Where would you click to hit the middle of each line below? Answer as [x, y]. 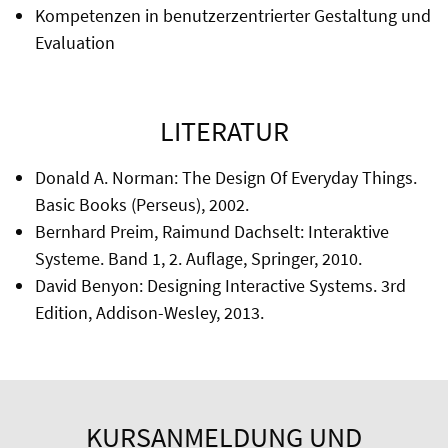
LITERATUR [224, 131]
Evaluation [74, 43]
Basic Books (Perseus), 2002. [141, 205]
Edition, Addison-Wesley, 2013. [149, 313]
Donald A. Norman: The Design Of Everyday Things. [225, 178]
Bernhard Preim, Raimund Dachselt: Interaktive [211, 232]
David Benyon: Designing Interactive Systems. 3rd [220, 286]
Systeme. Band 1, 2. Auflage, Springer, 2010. [198, 259]
